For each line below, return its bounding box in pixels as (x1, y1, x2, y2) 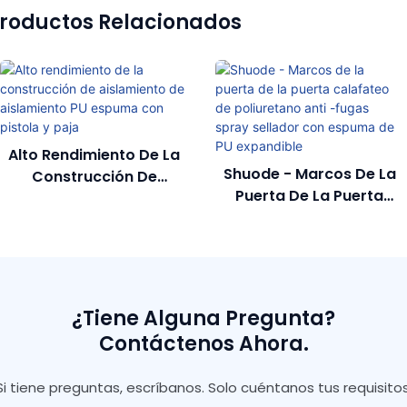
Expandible (269, 293, 350, 315)
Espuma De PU (256, 272, 362, 293)
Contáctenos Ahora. (98, 330, 309, 359)
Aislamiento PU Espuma (7, 209, 181, 231)
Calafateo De (259, 206, 360, 228)
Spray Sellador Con (237, 250, 382, 272)
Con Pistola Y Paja (26, 231, 162, 253)
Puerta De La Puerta (235, 184, 383, 206)
